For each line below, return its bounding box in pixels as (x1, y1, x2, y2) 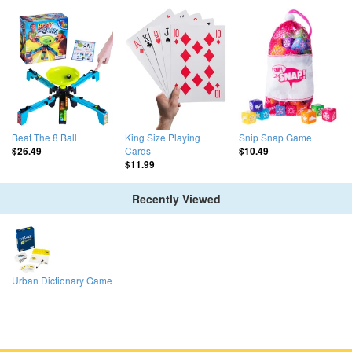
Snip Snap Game (238, 130, 312, 144)
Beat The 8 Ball (12, 130, 77, 144)
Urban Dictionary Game (12, 273, 112, 287)
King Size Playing (125, 130, 201, 144)
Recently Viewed (131, 190, 221, 207)
